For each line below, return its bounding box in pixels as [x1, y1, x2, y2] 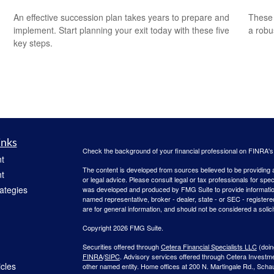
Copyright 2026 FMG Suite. [82, 223, 163, 232]
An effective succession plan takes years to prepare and [13, 11, 230, 24]
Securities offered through [82, 242, 161, 251]
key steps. [13, 37, 53, 50]
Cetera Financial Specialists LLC [160, 242, 257, 251]
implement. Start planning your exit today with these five [13, 24, 230, 37]
